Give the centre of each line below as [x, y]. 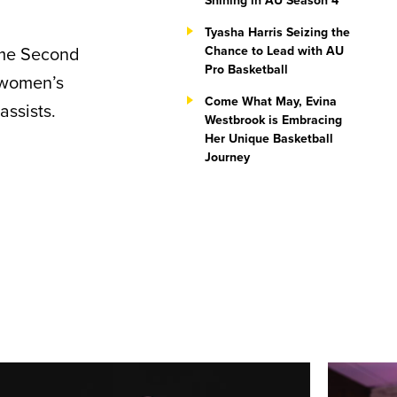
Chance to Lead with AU [274, 51]
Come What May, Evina [271, 101]
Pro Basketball [246, 69]
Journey [227, 157]
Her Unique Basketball [269, 138]
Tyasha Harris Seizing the [277, 32]
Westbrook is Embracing [273, 120]
